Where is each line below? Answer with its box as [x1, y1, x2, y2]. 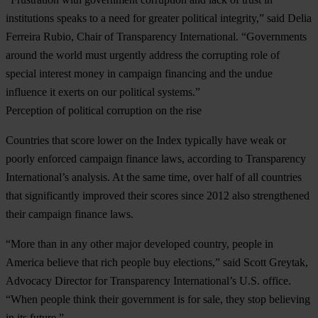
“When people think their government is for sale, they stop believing [6, 293, 310, 306]
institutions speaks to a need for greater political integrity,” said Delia [6, 12, 312, 25]
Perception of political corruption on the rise [6, 104, 202, 117]
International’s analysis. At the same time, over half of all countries [6, 171, 302, 184]
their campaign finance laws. [6, 208, 133, 221]
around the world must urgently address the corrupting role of [6, 49, 280, 62]
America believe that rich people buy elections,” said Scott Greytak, [6, 256, 308, 269]
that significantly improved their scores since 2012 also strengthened [6, 190, 309, 202]
